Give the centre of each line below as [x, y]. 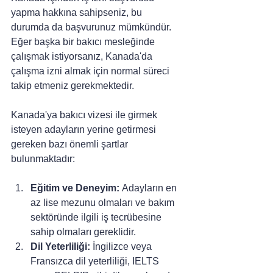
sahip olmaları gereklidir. [83, 232]
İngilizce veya [122, 246]
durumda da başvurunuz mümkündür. [92, 27]
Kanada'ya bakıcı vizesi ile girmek [85, 115]
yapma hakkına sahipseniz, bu [78, 12]
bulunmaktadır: [43, 158]
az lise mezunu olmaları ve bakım [104, 202]
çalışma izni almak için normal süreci [91, 71]
